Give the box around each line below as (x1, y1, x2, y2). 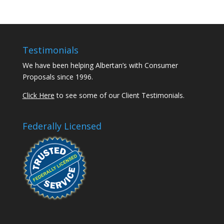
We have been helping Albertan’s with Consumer (22, 60, 178, 70)
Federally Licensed (22, 120, 101, 132)
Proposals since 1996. (22, 72, 93, 81)
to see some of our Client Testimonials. (54, 90, 184, 100)
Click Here (22, 90, 54, 100)
